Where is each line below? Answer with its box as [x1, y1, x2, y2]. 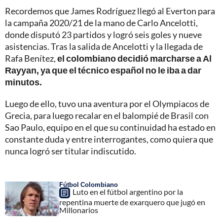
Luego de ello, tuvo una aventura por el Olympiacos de [5, 98, 209, 109]
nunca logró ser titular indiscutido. [5, 145, 136, 156]
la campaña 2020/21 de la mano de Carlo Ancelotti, [5, 17, 198, 28]
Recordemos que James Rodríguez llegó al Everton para [5, 5, 215, 16]
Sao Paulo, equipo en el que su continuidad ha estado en [5, 121, 216, 133]
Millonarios [59, 205, 98, 215]
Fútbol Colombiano [59, 180, 118, 188]
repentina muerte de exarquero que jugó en [59, 197, 205, 207]
